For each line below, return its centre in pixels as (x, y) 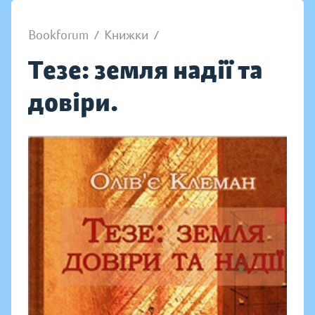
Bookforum (58, 35)
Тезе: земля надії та (146, 70)
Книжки (126, 35)
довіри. (73, 102)
